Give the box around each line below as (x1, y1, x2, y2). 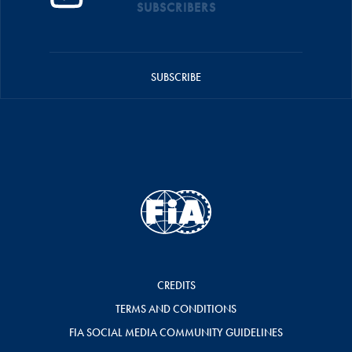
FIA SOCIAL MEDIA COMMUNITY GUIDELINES (69, 325, 283, 339)
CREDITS (156, 278, 196, 292)
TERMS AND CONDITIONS (115, 302, 236, 316)
